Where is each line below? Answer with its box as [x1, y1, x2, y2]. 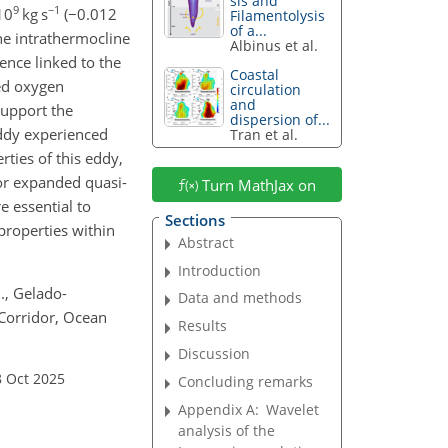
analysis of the [178, 420, 276, 440]
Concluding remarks [178, 372, 314, 392]
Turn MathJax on [197, 174, 316, 195]
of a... [230, 21, 268, 41]
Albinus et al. [230, 36, 319, 56]
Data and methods [178, 288, 303, 308]
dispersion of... [230, 110, 331, 130]
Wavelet [259, 399, 320, 419]
